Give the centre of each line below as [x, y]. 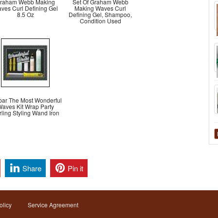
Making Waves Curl [100, 8]
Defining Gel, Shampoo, [100, 14]
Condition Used [100, 21]
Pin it [75, 168]
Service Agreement [53, 205]
